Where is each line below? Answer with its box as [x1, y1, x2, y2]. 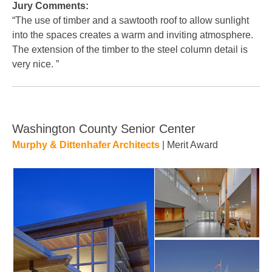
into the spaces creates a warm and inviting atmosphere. [12, 30, 253, 40]
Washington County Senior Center [12, 122, 195, 135]
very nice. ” [12, 59, 59, 69]
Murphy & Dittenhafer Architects [12, 140, 160, 150]
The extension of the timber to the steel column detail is [12, 44, 248, 55]
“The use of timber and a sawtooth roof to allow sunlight [12, 15, 249, 25]
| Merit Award [160, 140, 218, 150]
